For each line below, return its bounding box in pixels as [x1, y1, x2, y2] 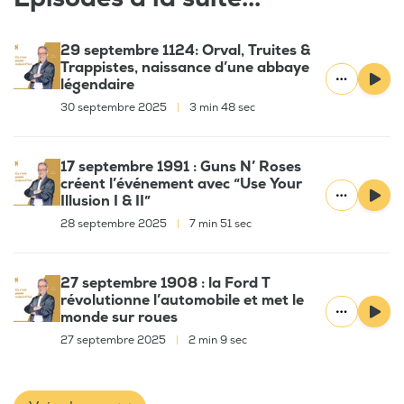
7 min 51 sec [187, 217, 252, 232]
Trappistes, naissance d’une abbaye [60, 59, 309, 78]
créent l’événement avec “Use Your [60, 175, 302, 194]
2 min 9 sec [186, 334, 247, 348]
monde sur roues [60, 308, 178, 327]
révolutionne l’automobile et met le [60, 291, 304, 310]
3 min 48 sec [187, 101, 255, 115]
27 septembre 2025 [60, 334, 169, 348]
